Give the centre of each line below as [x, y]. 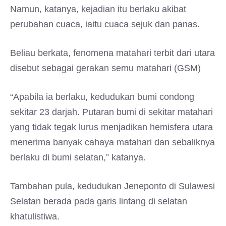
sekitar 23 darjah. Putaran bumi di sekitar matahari [111, 112]
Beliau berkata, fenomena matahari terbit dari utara [112, 53]
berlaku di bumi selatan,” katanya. [78, 157]
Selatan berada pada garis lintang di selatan [99, 201]
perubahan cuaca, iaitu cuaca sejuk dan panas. [105, 24]
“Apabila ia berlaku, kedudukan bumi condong [102, 97]
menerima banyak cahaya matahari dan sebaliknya [112, 142]
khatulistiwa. [35, 216]
